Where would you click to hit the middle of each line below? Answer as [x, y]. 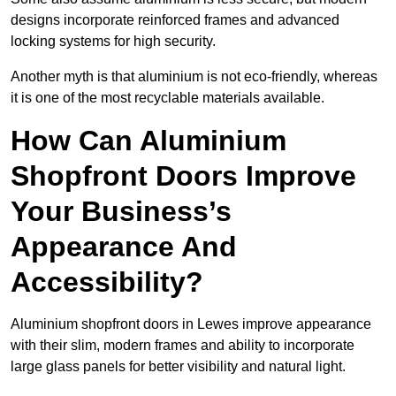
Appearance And [124, 247]
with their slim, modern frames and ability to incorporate [183, 346]
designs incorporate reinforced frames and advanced [175, 20]
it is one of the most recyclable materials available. [168, 98]
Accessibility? [107, 282]
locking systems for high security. [115, 42]
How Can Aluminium [148, 141]
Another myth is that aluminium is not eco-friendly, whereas [194, 77]
